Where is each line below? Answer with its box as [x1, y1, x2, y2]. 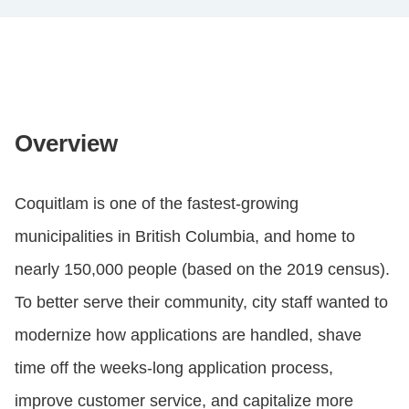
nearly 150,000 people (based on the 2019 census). [15, 260, 390, 279]
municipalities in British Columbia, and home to [15, 227, 355, 246]
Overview [15, 130, 118, 158]
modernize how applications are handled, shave [15, 326, 362, 345]
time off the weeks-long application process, [15, 359, 333, 378]
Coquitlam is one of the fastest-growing [15, 194, 299, 214]
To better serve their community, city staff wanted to [15, 293, 388, 312]
